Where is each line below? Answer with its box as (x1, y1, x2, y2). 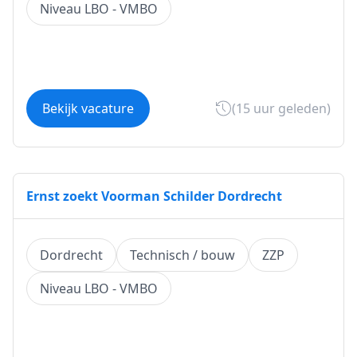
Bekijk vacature (42, 100, 134, 117)
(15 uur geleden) (232, 100, 331, 117)
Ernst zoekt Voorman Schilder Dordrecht (26, 187, 282, 205)
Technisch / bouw (130, 246, 235, 264)
